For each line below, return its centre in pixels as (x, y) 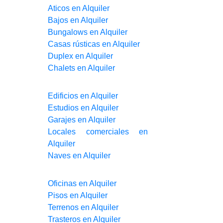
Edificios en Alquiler (83, 96)
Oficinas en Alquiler (82, 183)
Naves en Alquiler (79, 155)
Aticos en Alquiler (78, 8)
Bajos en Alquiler (78, 20)
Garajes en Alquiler (81, 119)
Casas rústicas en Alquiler (94, 44)
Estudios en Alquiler (83, 108)
